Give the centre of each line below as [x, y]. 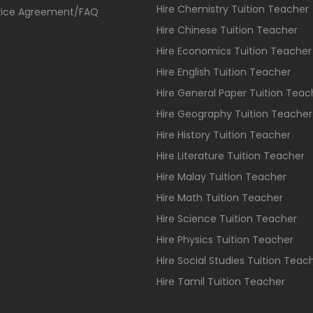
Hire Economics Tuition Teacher [234, 51]
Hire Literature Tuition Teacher [231, 156]
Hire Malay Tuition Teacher [221, 177]
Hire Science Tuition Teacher [227, 219]
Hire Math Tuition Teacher [220, 198]
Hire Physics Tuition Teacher [225, 240]
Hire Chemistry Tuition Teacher [233, 9]
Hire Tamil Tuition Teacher [221, 282]
